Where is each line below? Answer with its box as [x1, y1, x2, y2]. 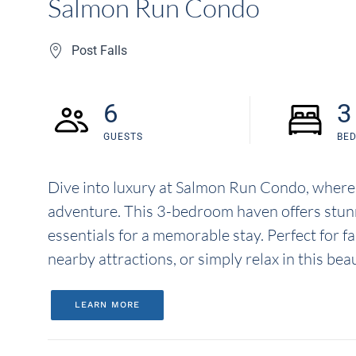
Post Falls [72, 42, 127, 58]
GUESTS [103, 130, 143, 142]
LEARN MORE [75, 299, 140, 310]
